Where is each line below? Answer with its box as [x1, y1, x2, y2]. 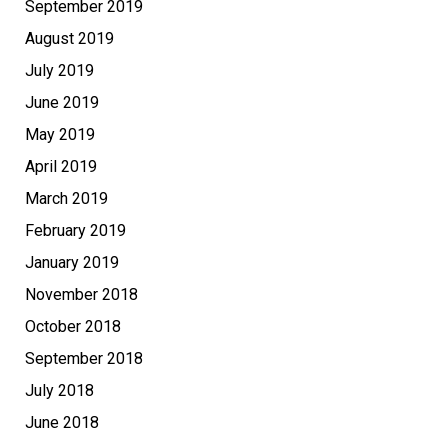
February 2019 [25, 221, 126, 241]
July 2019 [25, 61, 94, 81]
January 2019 [25, 253, 119, 273]
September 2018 [25, 349, 143, 369]
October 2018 [25, 317, 121, 337]
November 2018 [25, 285, 138, 305]
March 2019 [25, 189, 108, 209]
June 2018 [25, 413, 99, 433]
